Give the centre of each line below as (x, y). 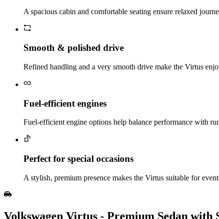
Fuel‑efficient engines (65, 103)
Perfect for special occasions (78, 159)
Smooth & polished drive (74, 48)
